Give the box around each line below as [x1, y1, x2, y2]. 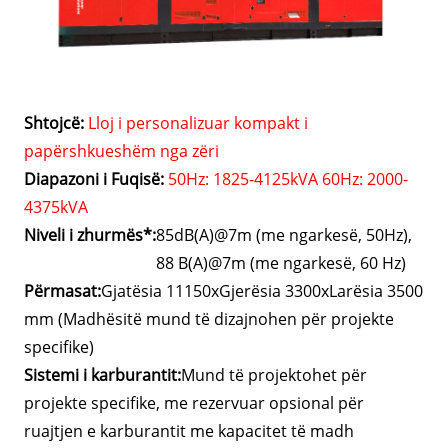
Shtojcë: [24, 112, 85, 135]
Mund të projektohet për [181, 364, 368, 387]
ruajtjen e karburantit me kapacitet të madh [24, 420, 355, 443]
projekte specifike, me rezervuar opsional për [24, 392, 365, 415]
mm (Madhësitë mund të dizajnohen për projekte [24, 308, 395, 331]
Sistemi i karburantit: [24, 364, 182, 387]
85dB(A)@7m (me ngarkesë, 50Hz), [156, 224, 413, 247]
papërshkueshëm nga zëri [24, 140, 220, 163]
